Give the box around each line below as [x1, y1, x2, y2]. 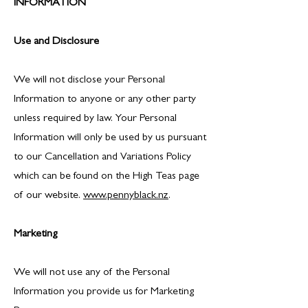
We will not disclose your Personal [14, 75, 165, 86]
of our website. [14, 190, 83, 201]
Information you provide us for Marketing [14, 287, 194, 298]
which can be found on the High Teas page [14, 171, 199, 182]
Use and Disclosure [14, 36, 99, 47]
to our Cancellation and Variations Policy [14, 152, 191, 163]
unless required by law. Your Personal [14, 113, 177, 124]
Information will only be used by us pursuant [14, 133, 206, 144]
